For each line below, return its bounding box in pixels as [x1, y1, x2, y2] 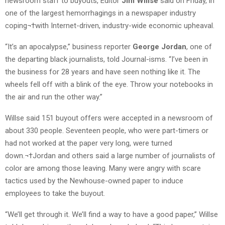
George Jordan [133, 42, 186, 52]
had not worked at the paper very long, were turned [5, 139, 172, 148]
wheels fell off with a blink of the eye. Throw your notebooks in [5, 80, 213, 89]
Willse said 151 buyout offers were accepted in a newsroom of [5, 114, 213, 123]
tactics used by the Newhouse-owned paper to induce [5, 176, 183, 186]
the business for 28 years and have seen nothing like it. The [5, 67, 200, 77]
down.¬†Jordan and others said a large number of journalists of [5, 151, 215, 161]
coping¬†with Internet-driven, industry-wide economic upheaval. [5, 21, 214, 31]
